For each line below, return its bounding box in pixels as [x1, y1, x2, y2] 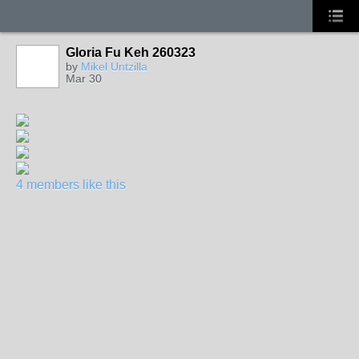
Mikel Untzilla [81, 60, 147, 73]
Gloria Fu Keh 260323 [66, 46, 196, 59]
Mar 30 [66, 72, 102, 85]
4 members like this [16, 178, 126, 192]
